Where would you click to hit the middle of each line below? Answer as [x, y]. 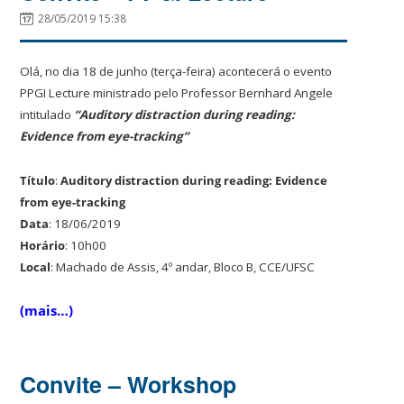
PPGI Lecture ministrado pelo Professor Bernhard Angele [177, 92]
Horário [43, 245]
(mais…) [47, 310]
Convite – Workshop [129, 384]
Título [38, 180]
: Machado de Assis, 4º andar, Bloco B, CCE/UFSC [183, 266]
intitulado [46, 114]
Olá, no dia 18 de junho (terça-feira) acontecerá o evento [176, 71]
